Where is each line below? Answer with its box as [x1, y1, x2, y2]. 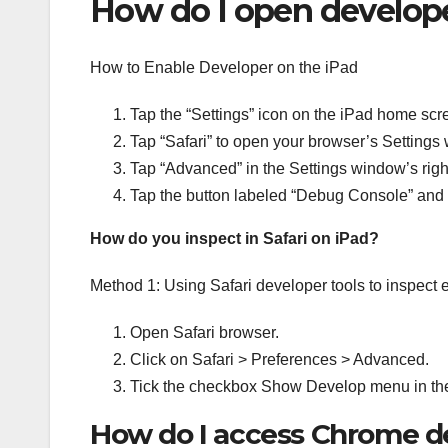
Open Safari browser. [130, 323, 279, 341]
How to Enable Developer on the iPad [90, 58, 358, 76]
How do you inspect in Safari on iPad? [90, 229, 379, 247]
